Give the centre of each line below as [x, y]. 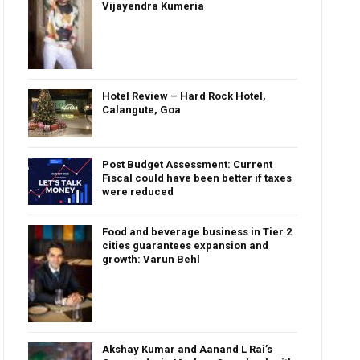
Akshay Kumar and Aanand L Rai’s [188, 349]
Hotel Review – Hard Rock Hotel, [184, 96]
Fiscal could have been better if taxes [197, 178]
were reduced [138, 191]
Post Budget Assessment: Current [188, 164]
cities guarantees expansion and [186, 245]
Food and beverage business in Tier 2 [197, 231]
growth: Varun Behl [151, 259]
